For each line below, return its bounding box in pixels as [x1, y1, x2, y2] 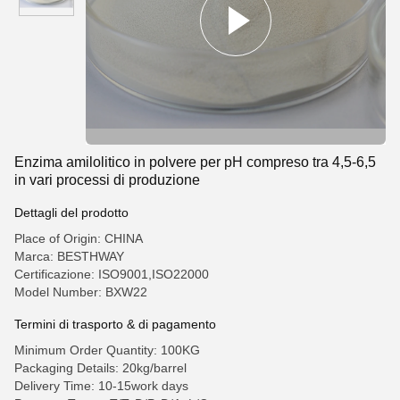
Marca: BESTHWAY [14, 249, 124, 263]
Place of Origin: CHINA [14, 231, 143, 246]
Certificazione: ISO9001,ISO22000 [14, 267, 209, 281]
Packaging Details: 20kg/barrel [14, 361, 187, 375]
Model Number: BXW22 [14, 285, 147, 299]
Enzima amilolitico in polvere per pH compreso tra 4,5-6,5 [14, 154, 376, 170]
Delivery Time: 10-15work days [14, 379, 188, 393]
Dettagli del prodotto [14, 205, 129, 220]
